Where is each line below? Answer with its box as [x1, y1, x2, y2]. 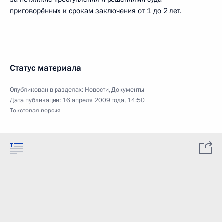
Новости [85, 85, 109, 94]
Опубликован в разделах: [10, 85, 85, 94]
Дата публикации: [10, 96, 62, 105]
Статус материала [10, 62, 81, 74]
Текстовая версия [10, 106, 61, 115]
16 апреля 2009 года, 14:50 [62, 96, 145, 105]
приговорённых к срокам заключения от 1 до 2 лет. [10, 6, 181, 16]
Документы [111, 85, 144, 94]
